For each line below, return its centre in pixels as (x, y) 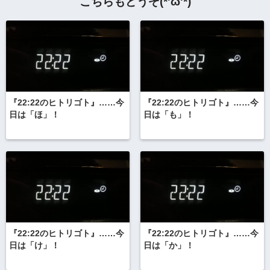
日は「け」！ (34, 246)
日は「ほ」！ (34, 115)
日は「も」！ (168, 115)
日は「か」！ (168, 246)
